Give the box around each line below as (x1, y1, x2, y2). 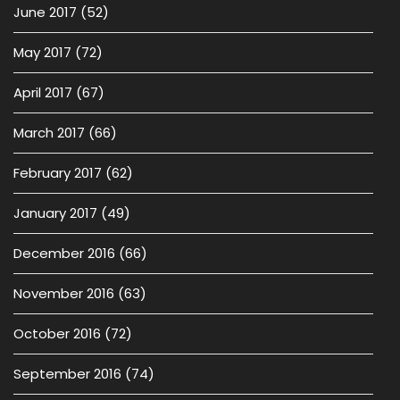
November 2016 (13, 284, 114, 303)
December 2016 (13, 244, 115, 262)
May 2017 (13, 43, 71, 62)
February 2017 (13, 163, 102, 182)
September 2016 (13, 364, 121, 383)
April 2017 (13, 83, 72, 102)
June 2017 (13, 3, 77, 21)
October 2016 (13, 324, 101, 343)
